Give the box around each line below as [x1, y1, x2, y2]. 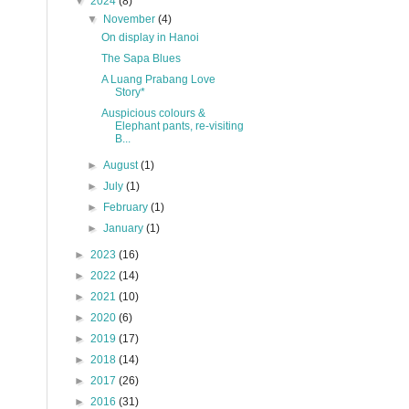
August [103, 159, 142, 172]
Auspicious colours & [100, 107, 205, 120]
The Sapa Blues [100, 52, 181, 65]
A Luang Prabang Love [100, 73, 215, 86]
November [103, 13, 159, 26]
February [103, 201, 152, 214]
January [103, 222, 147, 235]
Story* [114, 86, 145, 99]
